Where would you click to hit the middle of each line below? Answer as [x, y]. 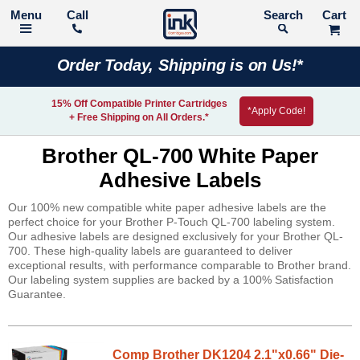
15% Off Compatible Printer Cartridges [139, 104]
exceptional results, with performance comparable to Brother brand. [180, 265]
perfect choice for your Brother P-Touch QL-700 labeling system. [172, 222]
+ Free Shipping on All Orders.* [139, 117]
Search [320, 15]
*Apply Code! [276, 110]
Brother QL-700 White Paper [180, 156]
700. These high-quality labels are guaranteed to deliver [150, 251]
